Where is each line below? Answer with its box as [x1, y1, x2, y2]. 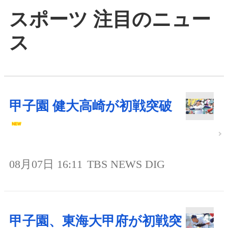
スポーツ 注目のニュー [9, 8, 211, 30]
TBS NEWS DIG [87, 158, 165, 171]
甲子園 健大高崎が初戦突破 [9, 99, 172, 114]
